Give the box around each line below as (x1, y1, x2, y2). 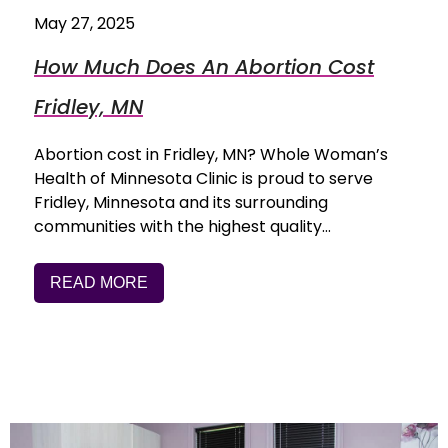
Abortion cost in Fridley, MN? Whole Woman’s (34, 143, 388, 167)
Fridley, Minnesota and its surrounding (34, 191, 328, 215)
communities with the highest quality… (34, 215, 331, 239)
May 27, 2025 (34, 12, 135, 36)
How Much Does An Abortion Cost (34, 53, 374, 82)
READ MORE (50, 274, 148, 292)
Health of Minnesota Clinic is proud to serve (34, 167, 373, 191)
